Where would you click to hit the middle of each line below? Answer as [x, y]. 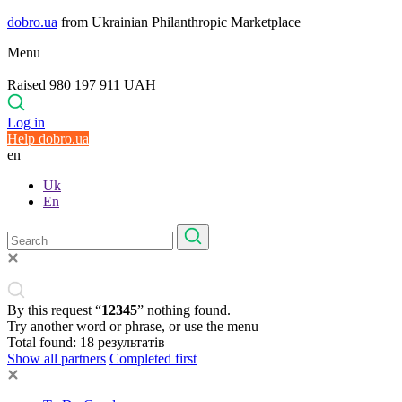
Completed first [153, 358]
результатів [131, 342]
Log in [26, 122]
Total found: [44, 342]
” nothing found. [184, 310]
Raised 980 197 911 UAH [82, 85]
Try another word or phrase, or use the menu [133, 326]
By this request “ [54, 310]
